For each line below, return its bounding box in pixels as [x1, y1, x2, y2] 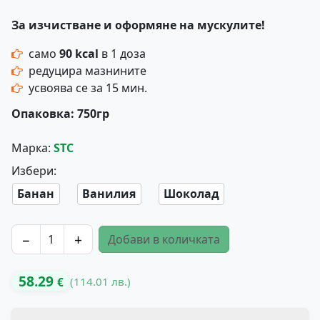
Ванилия [82, 186, 136, 202]
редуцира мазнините [29, 63, 146, 79]
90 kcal [56, 46, 99, 61]
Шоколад [163, 186, 219, 202]
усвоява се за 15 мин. [29, 80, 147, 96]
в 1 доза [99, 46, 146, 61]
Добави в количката [108, 231, 220, 247]
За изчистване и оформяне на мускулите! [11, 17, 265, 33]
